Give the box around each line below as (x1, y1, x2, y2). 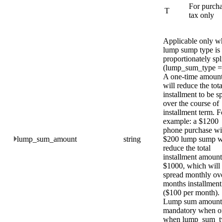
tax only (189, 11, 214, 20)
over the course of (163, 99, 219, 108)
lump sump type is (163, 45, 220, 54)
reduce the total (163, 143, 211, 152)
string (123, 134, 141, 143)
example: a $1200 (163, 116, 219, 125)
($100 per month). (163, 188, 220, 197)
